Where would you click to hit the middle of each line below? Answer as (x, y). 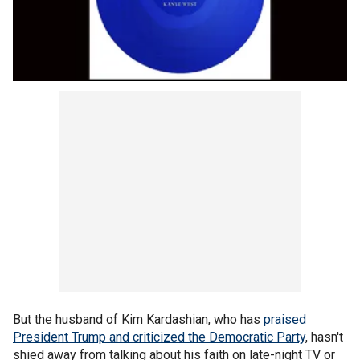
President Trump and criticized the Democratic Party (159, 337)
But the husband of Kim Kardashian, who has (138, 319)
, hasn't (324, 337)
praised (285, 319)
